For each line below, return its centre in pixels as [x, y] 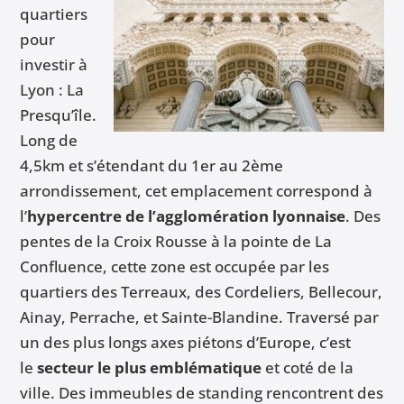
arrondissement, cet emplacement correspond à [197, 191]
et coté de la [308, 368]
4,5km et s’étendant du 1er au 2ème [152, 166]
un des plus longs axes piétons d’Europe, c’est [186, 343]
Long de [49, 141]
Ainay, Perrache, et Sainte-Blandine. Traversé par [200, 317]
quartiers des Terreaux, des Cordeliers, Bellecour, [202, 292]
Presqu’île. [59, 115]
